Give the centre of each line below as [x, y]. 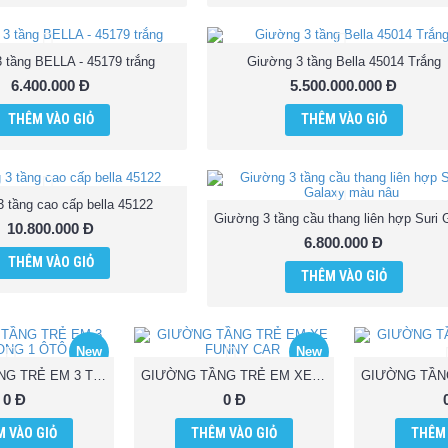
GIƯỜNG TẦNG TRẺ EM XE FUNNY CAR [318, 375]
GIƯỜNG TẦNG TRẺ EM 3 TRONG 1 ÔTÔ [99, 375]
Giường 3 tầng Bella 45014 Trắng [343, 62]
